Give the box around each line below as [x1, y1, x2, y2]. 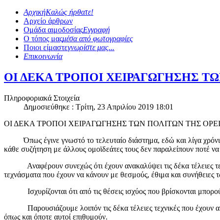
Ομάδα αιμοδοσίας [24, 26, 83, 34]
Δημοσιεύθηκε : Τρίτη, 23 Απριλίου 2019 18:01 [24, 102, 173, 111]
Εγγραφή [83, 26, 110, 34]
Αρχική [24, 8, 46, 16]
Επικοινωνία [24, 52, 62, 60]
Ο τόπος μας [24, 34, 62, 43]
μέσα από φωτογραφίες [62, 34, 133, 43]
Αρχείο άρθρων [24, 17, 73, 25]
